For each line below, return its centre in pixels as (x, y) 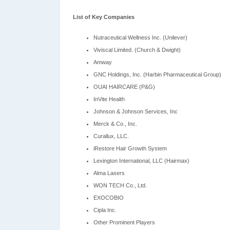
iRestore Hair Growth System (130, 148)
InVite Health (109, 99)
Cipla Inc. (105, 210)
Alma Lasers (109, 173)
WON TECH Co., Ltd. (120, 185)
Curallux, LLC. (111, 136)
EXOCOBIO (109, 198)
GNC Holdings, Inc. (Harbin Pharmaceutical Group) (157, 74)
